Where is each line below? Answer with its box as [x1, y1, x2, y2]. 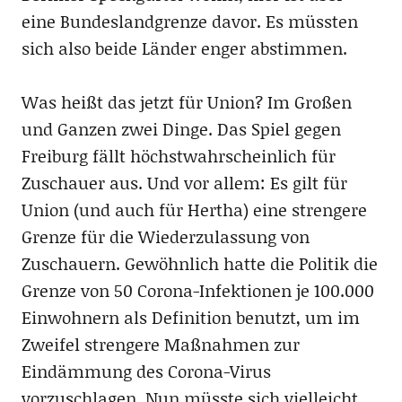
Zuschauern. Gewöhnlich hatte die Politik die [21, 250, 378, 275]
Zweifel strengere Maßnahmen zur [21, 331, 300, 356]
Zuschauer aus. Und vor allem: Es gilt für [21, 170, 347, 195]
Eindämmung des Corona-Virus [21, 358, 271, 383]
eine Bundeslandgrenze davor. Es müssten [21, 8, 358, 33]
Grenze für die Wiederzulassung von [21, 223, 310, 249]
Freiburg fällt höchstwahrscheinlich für [21, 143, 336, 168]
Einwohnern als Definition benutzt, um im [21, 304, 360, 329]
